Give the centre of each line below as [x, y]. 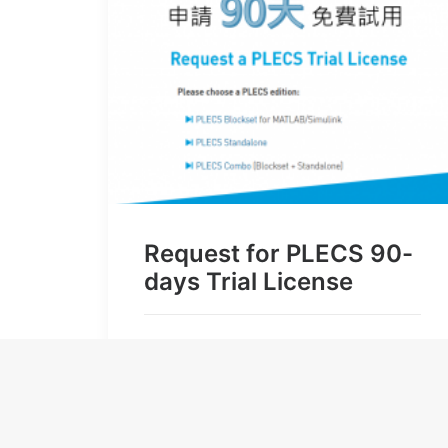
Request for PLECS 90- [278, 253]
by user [178, 347]
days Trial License [248, 281]
